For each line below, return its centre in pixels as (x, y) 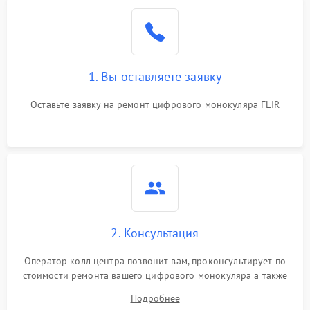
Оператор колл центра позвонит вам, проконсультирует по (155, 261)
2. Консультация (155, 233)
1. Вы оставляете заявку (155, 76)
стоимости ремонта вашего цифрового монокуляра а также (155, 275)
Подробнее (155, 298)
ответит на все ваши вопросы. (155, 290)
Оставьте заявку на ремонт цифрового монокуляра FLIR (155, 104)
